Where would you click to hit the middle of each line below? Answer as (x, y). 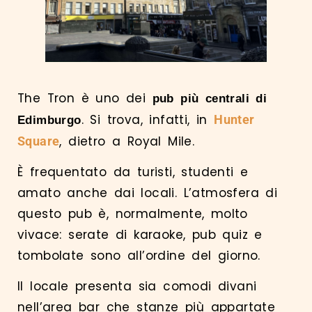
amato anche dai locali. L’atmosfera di (148, 193)
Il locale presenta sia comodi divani (137, 287)
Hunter (234, 119)
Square (39, 141)
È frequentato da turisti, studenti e (133, 172)
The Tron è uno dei (85, 98)
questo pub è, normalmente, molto (133, 213)
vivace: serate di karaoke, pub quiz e (140, 234)
